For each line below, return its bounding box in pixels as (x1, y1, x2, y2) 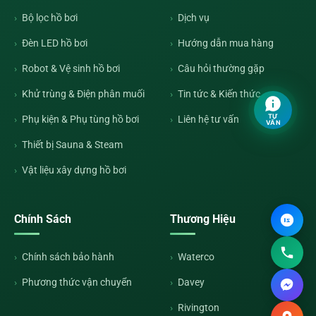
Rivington (178, 302, 219, 314)
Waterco (178, 251, 214, 263)
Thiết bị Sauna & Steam (22, 139, 123, 151)
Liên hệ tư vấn (178, 114, 239, 126)
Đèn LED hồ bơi (22, 37, 87, 49)
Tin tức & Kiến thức (178, 88, 260, 100)
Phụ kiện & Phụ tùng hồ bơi (22, 114, 139, 126)
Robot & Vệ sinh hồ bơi (22, 63, 120, 75)
